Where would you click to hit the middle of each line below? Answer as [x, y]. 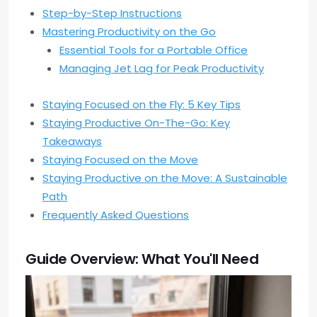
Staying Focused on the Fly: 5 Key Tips [142, 105]
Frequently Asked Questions [116, 215]
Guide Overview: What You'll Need [142, 259]
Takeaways [72, 142]
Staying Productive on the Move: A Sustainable [165, 178]
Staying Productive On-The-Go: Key [136, 123]
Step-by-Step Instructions [112, 13]
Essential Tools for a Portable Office [154, 50]
